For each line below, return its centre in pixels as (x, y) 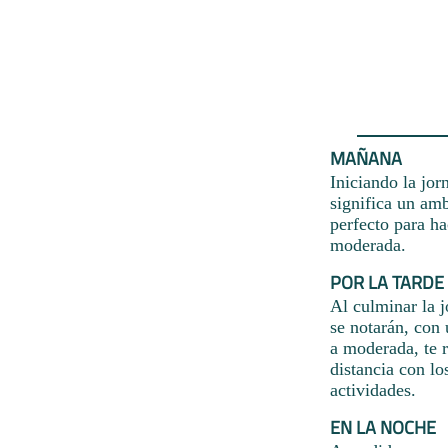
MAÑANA (366, 158)
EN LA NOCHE (383, 427)
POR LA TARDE (387, 282)
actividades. (373, 389)
